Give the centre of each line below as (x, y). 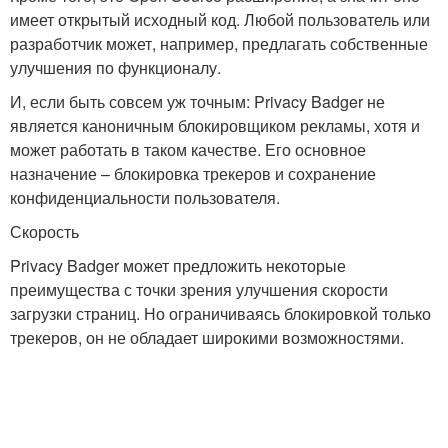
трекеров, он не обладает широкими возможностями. (207, 337)
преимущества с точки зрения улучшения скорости (199, 289)
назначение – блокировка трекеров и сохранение (193, 173)
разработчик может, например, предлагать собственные (219, 43)
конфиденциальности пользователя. (145, 197)
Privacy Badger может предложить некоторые (178, 265)
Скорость (44, 231)
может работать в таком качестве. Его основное (188, 149)
